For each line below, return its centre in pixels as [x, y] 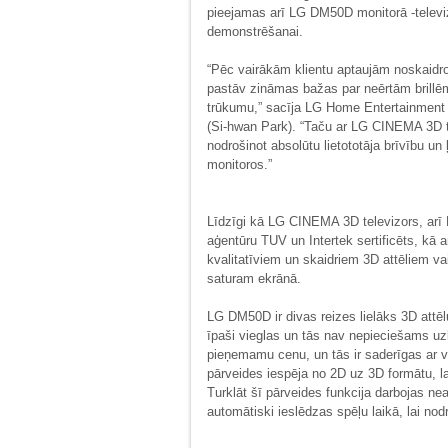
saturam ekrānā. [254, 278]
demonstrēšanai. [255, 31]
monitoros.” [239, 164]
